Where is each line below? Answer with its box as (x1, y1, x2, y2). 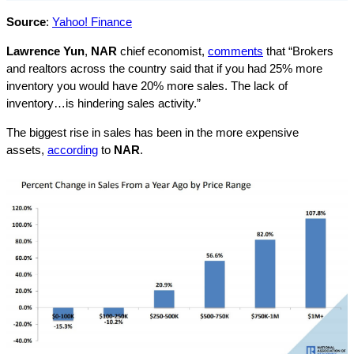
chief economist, (120, 44, 208, 58)
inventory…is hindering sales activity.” (6, 96, 201, 110)
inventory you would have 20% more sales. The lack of (6, 79, 288, 92)
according (47, 143, 98, 156)
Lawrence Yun (6, 44, 85, 58)
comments (208, 44, 263, 58)
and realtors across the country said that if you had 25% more (6, 62, 322, 75)
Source (6, 15, 46, 28)
